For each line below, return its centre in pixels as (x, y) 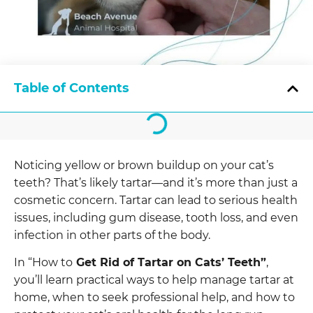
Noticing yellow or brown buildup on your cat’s (144, 165)
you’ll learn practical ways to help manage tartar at (154, 280)
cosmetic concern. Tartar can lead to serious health (156, 200)
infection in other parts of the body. (112, 235)
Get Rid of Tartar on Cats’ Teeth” (169, 263)
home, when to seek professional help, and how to (154, 298)
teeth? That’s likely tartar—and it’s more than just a (156, 183)
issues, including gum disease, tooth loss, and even (156, 218)
